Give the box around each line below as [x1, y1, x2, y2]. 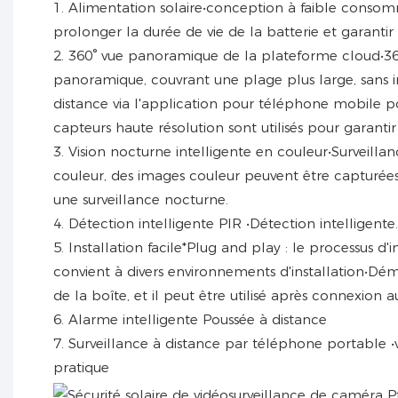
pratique [53, 358, 109, 376]
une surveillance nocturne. [53, 190, 228, 208]
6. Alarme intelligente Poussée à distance [53, 310, 327, 328]
